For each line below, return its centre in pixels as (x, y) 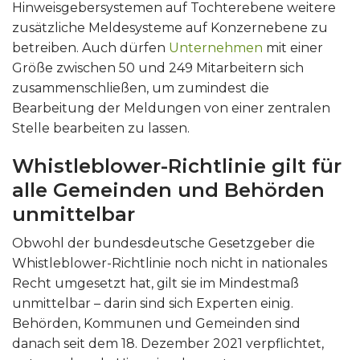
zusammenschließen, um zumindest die (141, 88)
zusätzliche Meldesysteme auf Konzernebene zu (170, 27)
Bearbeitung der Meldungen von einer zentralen (171, 108)
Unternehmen (217, 47)
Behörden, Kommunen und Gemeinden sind (156, 323)
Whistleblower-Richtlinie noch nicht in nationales (170, 263)
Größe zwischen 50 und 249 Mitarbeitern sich (158, 67)
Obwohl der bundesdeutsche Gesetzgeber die (164, 243)
